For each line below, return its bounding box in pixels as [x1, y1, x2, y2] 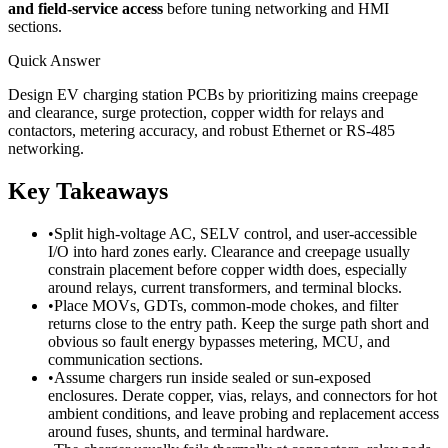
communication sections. [48, 350, 203, 368]
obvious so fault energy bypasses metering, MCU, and [48, 332, 390, 350]
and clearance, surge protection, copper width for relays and [8, 103, 384, 121]
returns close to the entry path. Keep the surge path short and [48, 314, 429, 332]
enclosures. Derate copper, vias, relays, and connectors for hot [48, 386, 437, 404]
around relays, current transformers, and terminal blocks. [48, 278, 402, 296]
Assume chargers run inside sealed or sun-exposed [54, 368, 371, 386]
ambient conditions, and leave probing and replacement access [48, 404, 439, 422]
